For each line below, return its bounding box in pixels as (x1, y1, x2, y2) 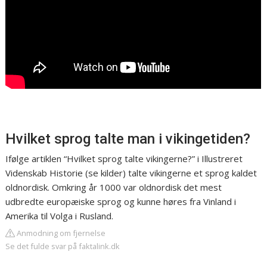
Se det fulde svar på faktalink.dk (5, 241, 120, 252)
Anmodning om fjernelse (15, 228, 106, 239)
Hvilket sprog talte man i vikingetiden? (5, 131, 251, 148)
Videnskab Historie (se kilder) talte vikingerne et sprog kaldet (5, 167, 257, 179)
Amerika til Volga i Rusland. (5, 210, 114, 222)
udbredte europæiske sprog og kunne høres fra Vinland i (5, 195, 237, 208)
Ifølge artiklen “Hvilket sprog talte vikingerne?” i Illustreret (5, 153, 243, 165)
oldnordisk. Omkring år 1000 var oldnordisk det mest (5, 181, 222, 194)
